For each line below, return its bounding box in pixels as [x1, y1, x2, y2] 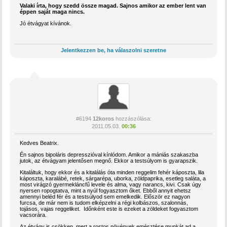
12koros [92, 116, 114, 122]
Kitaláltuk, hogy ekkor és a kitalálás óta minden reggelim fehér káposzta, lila [20, 169, 205, 176]
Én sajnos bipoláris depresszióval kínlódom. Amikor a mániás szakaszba [20, 152, 199, 158]
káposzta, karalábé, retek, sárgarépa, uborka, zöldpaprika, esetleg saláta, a [20, 175, 206, 182]
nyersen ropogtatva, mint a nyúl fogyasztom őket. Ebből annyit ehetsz [20, 187, 192, 194]
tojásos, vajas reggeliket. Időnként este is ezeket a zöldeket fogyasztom [20, 206, 199, 212]
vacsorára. [20, 212, 47, 218]
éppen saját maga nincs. [20, 9, 85, 15]
